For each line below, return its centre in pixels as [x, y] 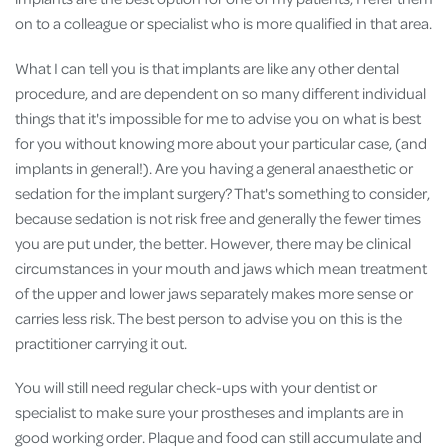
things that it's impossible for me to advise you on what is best [218, 117]
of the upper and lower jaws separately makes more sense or [214, 292]
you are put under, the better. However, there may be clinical [213, 242]
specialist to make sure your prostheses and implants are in [209, 411]
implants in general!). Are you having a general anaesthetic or [214, 167]
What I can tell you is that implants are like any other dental [207, 67]
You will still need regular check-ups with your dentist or [196, 386]
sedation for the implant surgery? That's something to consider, [222, 192]
